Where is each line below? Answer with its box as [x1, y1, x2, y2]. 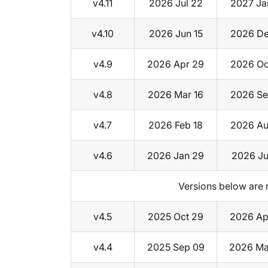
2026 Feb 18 [148, 119, 203, 132]
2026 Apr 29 [147, 58, 204, 71]
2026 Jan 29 [147, 150, 204, 162]
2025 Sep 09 [147, 241, 205, 254]
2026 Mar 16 [148, 89, 203, 101]
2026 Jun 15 [148, 28, 203, 40]
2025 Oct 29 [148, 211, 203, 223]
